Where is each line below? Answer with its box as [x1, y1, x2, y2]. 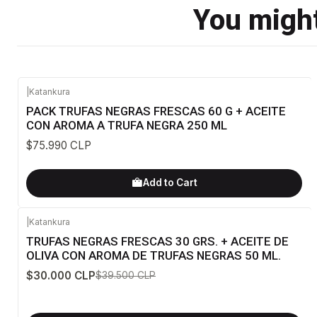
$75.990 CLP [26, 139, 91, 153]
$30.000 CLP [26, 268, 96, 282]
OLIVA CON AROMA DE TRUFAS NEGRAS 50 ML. [26, 248, 281, 263]
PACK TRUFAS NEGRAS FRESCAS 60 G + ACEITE [26, 104, 286, 119]
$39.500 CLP [96, 269, 156, 281]
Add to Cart [142, 177, 197, 189]
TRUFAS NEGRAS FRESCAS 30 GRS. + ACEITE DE [26, 234, 289, 248]
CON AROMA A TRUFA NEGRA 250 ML [26, 118, 227, 133]
